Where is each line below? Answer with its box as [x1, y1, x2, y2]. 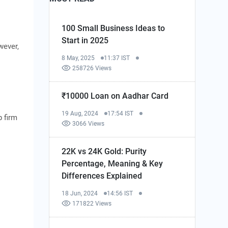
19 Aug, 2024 [62, 109, 99, 117]
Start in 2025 [62, 35, 109, 45]
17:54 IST [107, 109, 134, 117]
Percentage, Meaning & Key [62, 158, 163, 168]
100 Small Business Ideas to [62, 23, 165, 33]
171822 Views [72, 199, 112, 207]
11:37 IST [104, 54, 130, 62]
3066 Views [72, 120, 105, 127]
